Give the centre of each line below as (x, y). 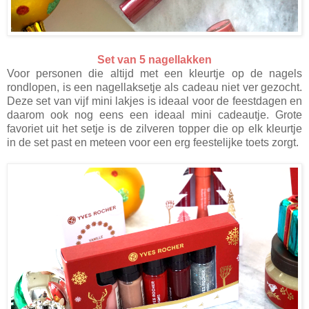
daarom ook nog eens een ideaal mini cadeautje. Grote (154, 115)
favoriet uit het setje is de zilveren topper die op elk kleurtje (154, 129)
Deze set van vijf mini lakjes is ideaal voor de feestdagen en (154, 101)
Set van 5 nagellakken (154, 60)
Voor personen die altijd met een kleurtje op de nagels (154, 74)
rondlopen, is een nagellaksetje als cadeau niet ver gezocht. (154, 88)
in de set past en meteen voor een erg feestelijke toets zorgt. (153, 143)
